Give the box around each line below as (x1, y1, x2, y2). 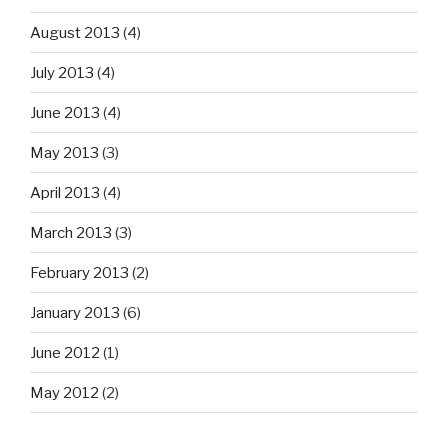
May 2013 (30, 143, 99, 162)
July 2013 (30, 63, 94, 82)
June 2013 (30, 103, 100, 122)
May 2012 (30, 383, 99, 402)
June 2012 (30, 343, 100, 362)
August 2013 (30, 23, 120, 42)
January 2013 (30, 303, 120, 322)
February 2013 (30, 263, 129, 282)
